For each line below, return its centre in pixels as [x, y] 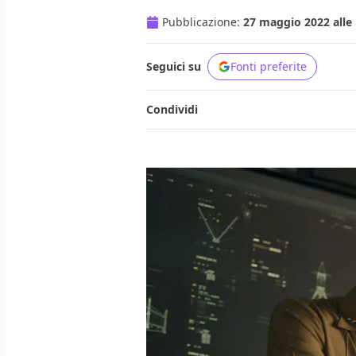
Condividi [172, 110]
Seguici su [174, 67]
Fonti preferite [269, 67]
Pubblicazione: [203, 22]
